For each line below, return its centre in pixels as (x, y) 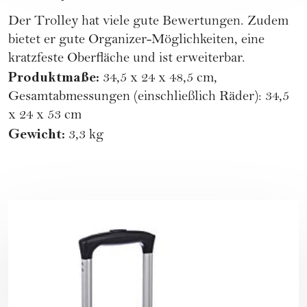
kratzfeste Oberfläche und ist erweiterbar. (127, 59)
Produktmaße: (54, 77)
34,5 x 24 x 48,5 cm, (158, 79)
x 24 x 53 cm (45, 116)
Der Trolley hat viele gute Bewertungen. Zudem (148, 22)
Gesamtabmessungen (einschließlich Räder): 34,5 (149, 97)
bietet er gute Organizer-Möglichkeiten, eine (136, 40)
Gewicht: (37, 134)
